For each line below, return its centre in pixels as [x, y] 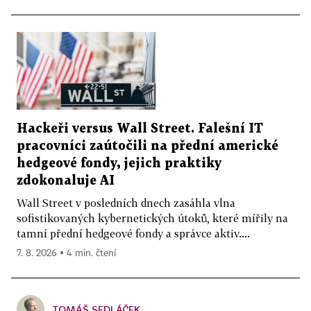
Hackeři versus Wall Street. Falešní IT [140, 129]
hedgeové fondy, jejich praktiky [119, 164]
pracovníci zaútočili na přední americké [148, 146]
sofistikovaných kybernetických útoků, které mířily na [152, 218]
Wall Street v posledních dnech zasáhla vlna [126, 203]
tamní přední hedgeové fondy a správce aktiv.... [133, 234]
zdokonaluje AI [66, 181]
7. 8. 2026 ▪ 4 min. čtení [66, 254]
